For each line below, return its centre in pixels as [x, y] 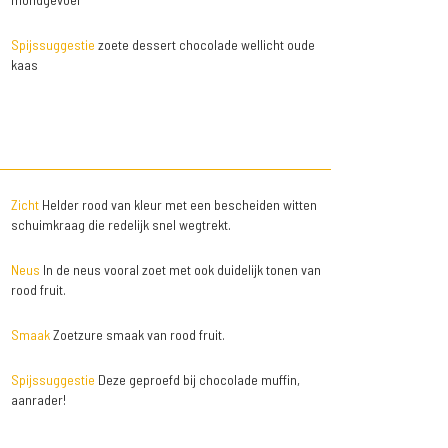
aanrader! [38, 400]
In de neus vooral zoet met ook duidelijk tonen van [180, 270]
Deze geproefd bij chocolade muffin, [197, 380]
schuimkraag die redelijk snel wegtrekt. [120, 225]
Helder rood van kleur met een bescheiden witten [177, 205]
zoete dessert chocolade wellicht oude [204, 45]
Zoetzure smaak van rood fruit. [137, 335]
